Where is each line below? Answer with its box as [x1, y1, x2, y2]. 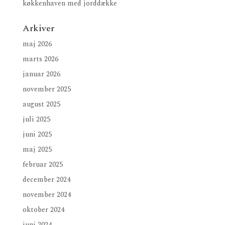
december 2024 [22, 174, 70, 185]
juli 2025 [22, 114, 50, 125]
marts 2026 [22, 54, 58, 65]
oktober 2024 [22, 204, 64, 215]
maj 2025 [22, 144, 52, 155]
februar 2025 [22, 159, 63, 170]
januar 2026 [22, 69, 60, 80]
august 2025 [22, 99, 60, 110]
